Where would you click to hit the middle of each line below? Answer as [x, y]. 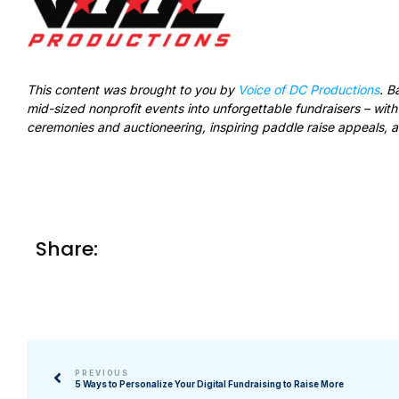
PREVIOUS [102, 373]
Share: [67, 248]
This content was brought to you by [132, 89]
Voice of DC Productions [309, 89]
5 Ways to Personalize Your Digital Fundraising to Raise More [209, 384]
